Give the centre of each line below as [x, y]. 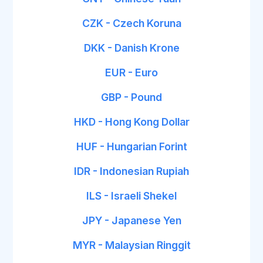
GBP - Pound [131, 97]
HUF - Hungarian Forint [131, 146]
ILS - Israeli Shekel [131, 196]
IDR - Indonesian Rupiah [131, 171]
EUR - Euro [131, 73]
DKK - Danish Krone [131, 48]
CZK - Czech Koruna [131, 23]
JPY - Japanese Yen [131, 220]
